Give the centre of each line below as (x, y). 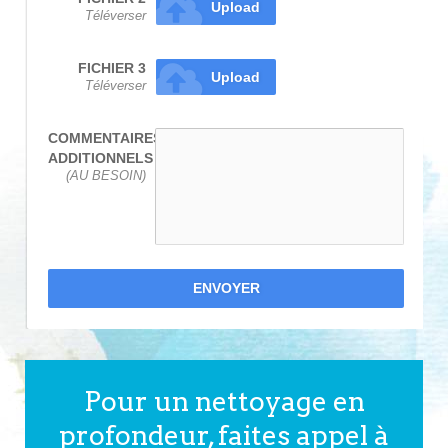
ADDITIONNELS (100, 157)
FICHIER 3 (111, 67)
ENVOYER (226, 287)
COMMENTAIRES (105, 137)
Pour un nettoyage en (224, 401)
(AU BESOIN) (105, 175)
